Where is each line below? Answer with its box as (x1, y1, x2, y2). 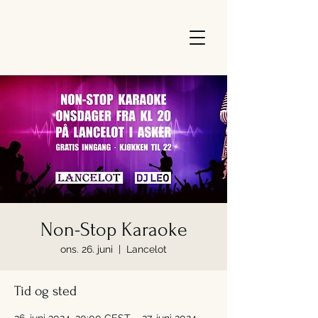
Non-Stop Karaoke (40, 219, 187, 241)
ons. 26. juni (60, 243, 113, 255)
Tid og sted (14, 283, 77, 299)
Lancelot (126, 243, 167, 255)
